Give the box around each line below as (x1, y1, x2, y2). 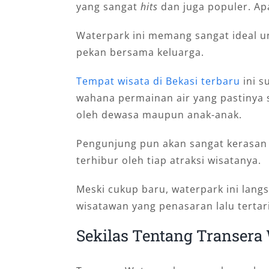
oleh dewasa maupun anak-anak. (76, 108, 242, 121)
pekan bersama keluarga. (76, 46, 204, 59)
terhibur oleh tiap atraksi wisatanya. (76, 154, 261, 167)
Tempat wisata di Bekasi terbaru (76, 74, 240, 88)
